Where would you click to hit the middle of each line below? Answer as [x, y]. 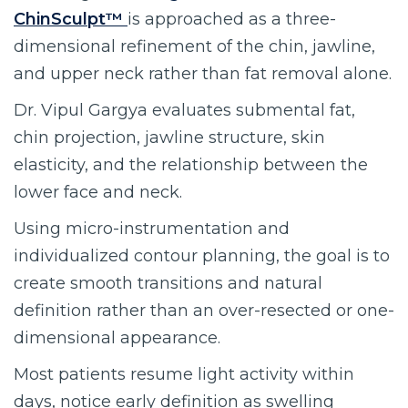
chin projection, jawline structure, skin [169, 137]
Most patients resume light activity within [184, 374]
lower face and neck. [98, 192]
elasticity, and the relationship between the [191, 164]
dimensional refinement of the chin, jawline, [194, 46]
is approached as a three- [232, 19]
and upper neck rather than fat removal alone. [203, 73]
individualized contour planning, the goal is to [202, 255]
